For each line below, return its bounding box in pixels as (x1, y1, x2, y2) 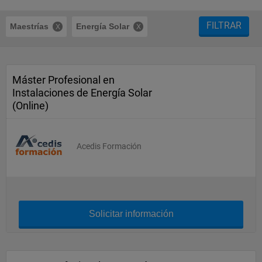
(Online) (12, 99, 49, 112)
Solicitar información (88, 209, 174, 219)
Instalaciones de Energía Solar (12, 87, 152, 99)
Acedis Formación (77, 142, 142, 151)
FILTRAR (206, 20, 242, 31)
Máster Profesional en (12, 74, 115, 86)
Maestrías (10, 22, 49, 31)
